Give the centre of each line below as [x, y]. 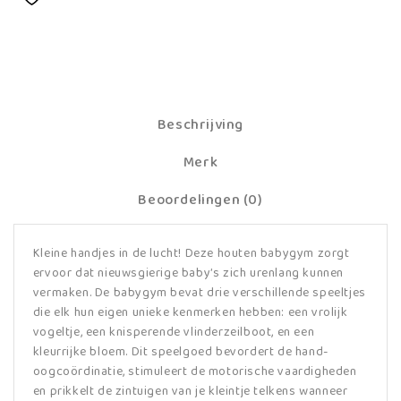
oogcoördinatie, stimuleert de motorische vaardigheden [195, 371]
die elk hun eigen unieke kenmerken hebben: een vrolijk [190, 312]
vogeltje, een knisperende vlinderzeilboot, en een [174, 332]
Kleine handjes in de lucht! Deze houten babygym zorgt [191, 253]
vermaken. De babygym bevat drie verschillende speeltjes [199, 292]
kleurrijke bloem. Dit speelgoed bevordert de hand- [180, 351]
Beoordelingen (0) [200, 200]
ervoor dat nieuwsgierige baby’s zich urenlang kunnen [188, 273]
